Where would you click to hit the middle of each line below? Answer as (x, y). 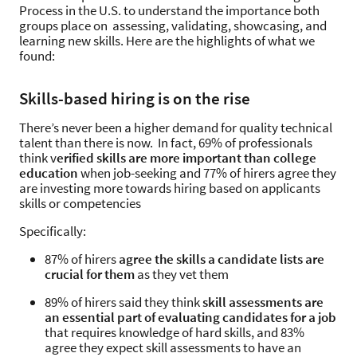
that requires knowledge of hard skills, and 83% (175, 332)
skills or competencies (80, 203)
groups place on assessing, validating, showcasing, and (173, 25)
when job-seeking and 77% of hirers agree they (208, 173)
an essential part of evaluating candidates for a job (190, 317)
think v (38, 158)
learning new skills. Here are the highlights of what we (167, 41)
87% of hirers (82, 259)
